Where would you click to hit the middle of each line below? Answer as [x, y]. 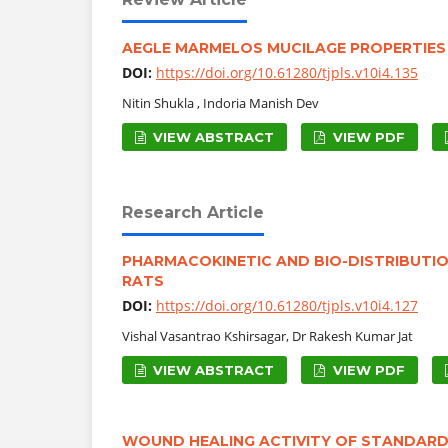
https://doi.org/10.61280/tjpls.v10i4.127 [287, 305]
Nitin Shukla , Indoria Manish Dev [220, 102]
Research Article [193, 212]
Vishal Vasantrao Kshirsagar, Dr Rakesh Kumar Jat [267, 335]
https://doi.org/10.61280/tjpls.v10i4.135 [287, 72]
